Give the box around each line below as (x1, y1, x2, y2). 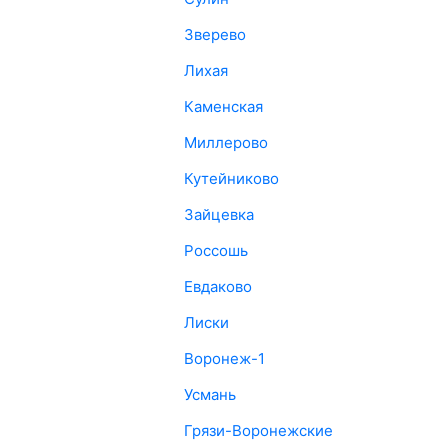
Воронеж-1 (183, 349, 265, 368)
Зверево (183, 25, 246, 44)
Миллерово (183, 133, 268, 152)
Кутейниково (183, 169, 279, 188)
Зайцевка (183, 205, 254, 224)
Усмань (183, 385, 236, 404)
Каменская (183, 97, 263, 116)
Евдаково (183, 277, 252, 296)
